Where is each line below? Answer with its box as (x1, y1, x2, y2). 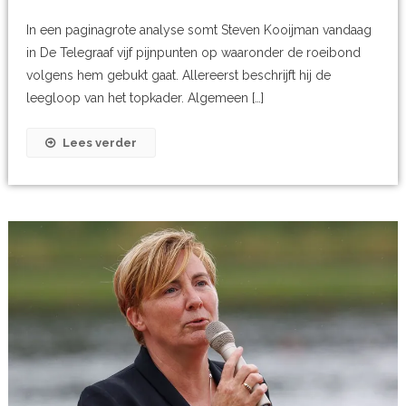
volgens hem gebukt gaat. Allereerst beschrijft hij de (26, 68, 332, 83)
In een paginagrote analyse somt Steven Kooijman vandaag (26, 23, 372, 38)
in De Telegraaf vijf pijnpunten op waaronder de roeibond (26, 45, 362, 61)
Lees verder (63, 136, 138, 150)
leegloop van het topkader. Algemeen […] (26, 91, 265, 106)
